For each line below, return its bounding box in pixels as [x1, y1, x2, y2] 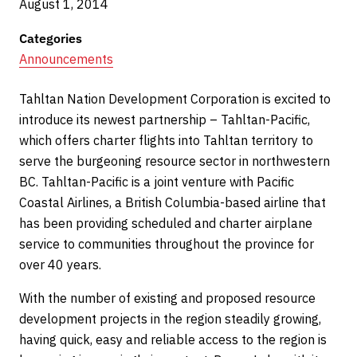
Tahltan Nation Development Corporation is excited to [19, 91, 331, 107]
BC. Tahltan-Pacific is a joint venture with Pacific [19, 174, 294, 190]
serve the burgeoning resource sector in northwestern [19, 153, 330, 169]
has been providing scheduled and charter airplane [19, 215, 312, 231]
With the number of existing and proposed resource [19, 290, 316, 306]
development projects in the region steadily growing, [19, 311, 321, 327]
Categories [19, 30, 82, 46]
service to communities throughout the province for [19, 236, 314, 252]
